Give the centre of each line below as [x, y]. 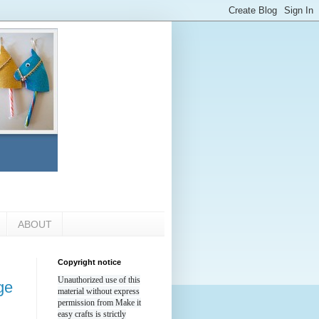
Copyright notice [89, 262]
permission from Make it [99, 303]
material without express [99, 292]
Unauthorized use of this [99, 280]
